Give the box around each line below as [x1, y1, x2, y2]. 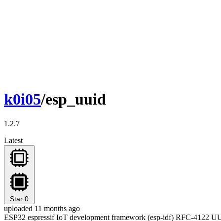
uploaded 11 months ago [4, 204, 80, 213]
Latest [4, 136, 23, 145]
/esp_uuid [41, 90, 106, 109]
